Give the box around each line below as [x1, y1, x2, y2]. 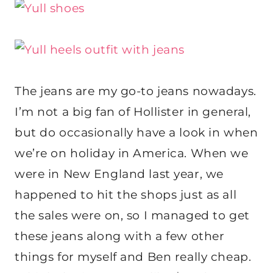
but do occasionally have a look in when [15, 126, 258, 140]
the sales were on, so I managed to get [15, 208, 250, 223]
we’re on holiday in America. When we [15, 146, 249, 161]
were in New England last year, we [15, 167, 224, 182]
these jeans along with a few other [15, 229, 225, 244]
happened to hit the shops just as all [15, 188, 237, 202]
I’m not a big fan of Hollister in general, [15, 105, 251, 119]
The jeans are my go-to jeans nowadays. [15, 84, 257, 99]
